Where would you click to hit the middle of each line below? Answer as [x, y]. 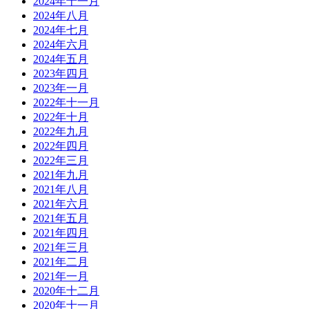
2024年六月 [61, 45]
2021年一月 [61, 277]
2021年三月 [61, 248]
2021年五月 [61, 219]
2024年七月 [61, 30]
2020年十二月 [66, 291]
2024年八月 [61, 16]
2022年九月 [61, 132]
